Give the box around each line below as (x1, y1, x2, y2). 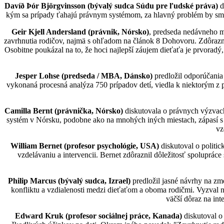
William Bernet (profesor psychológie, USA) (10, 141, 159, 150)
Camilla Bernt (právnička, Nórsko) (4, 106, 123, 115)
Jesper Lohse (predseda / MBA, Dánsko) (15, 71, 152, 80)
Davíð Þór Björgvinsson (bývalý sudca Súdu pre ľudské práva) (4, 1, 218, 10)
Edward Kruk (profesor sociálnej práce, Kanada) (14, 211, 182, 220)
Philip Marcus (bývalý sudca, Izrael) (7, 176, 130, 185)
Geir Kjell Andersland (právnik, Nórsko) (11, 27, 149, 36)
